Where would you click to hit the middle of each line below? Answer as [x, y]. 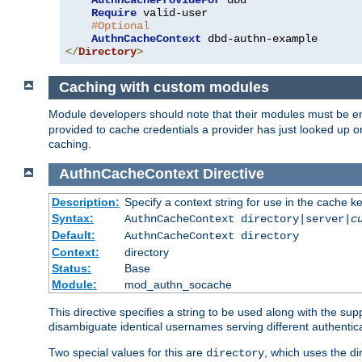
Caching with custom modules [164, 88]
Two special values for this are [127, 353]
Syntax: [72, 219]
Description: [85, 202]
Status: [71, 269]
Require [114, 13]
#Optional [120, 26]
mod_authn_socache [178, 285]
